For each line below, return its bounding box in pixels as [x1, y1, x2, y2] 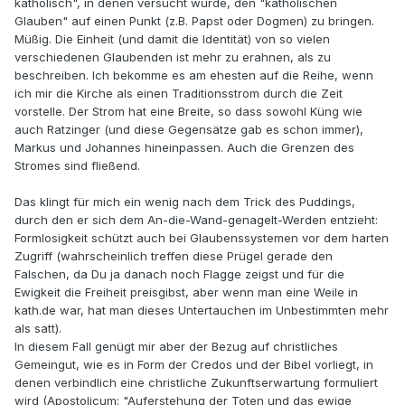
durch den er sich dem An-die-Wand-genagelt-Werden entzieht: [14, 212, 378, 228]
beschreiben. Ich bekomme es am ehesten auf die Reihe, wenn [14, 68, 373, 83]
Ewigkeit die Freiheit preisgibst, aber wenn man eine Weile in [14, 285, 358, 300]
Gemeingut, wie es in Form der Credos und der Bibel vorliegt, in [14, 357, 373, 372]
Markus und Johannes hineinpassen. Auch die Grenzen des [14, 140, 354, 155]
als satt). [14, 321, 61, 336]
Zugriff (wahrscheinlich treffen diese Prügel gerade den [14, 249, 333, 264]
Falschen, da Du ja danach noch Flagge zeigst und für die [14, 267, 344, 282]
